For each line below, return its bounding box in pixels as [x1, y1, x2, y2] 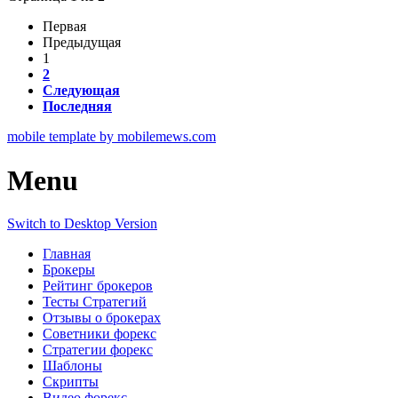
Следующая [43, 83, 120, 99]
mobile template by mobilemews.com [7, 129, 216, 145]
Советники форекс [43, 326, 156, 342]
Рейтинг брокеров [43, 278, 153, 294]
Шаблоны [43, 358, 102, 374]
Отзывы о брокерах [43, 310, 161, 326]
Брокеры [43, 262, 95, 278]
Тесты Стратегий [43, 294, 147, 310]
